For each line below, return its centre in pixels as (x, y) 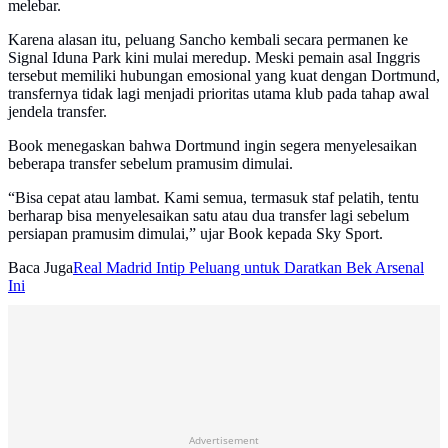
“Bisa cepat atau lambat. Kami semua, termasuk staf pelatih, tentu (213, 198)
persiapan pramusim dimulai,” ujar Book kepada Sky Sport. (195, 234)
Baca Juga (40, 268)
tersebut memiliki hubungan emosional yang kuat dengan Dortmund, (224, 76)
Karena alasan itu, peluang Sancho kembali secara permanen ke (208, 40)
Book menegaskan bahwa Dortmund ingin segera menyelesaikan (212, 146)
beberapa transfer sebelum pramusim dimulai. (150, 164)
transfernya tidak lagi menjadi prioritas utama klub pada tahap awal (218, 94)
